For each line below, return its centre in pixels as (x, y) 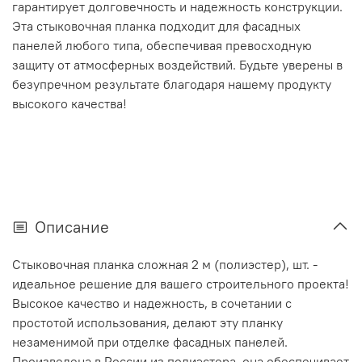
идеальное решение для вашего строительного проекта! (181, 284)
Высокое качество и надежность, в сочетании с (152, 303)
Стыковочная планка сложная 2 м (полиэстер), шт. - (165, 265)
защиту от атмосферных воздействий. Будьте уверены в (177, 64)
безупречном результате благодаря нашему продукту (172, 84)
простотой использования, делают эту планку (147, 323)
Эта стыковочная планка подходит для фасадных (156, 25)
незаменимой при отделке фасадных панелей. (150, 342)
